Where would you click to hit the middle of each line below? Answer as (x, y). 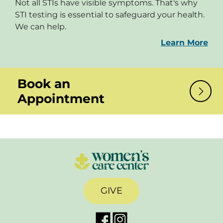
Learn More (184, 43)
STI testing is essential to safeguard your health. (110, 15)
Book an (44, 84)
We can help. (41, 27)
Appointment (61, 99)
